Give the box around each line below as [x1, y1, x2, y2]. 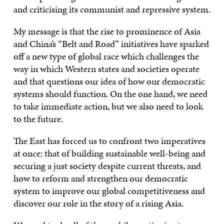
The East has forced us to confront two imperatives [13, 133, 205, 147]
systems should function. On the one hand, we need [13, 86, 207, 100]
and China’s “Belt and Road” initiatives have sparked [13, 36, 209, 50]
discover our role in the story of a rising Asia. [13, 196, 183, 210]
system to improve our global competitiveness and [13, 183, 205, 197]
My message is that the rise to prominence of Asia [13, 24, 200, 38]
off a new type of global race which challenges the [13, 49, 199, 63]
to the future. [13, 111, 63, 125]
